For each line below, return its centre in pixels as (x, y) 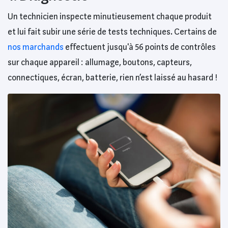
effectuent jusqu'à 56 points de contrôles (140, 47)
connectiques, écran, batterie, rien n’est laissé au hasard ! (112, 78)
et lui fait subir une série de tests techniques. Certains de (112, 32)
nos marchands (36, 47)
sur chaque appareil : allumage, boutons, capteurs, (100, 62)
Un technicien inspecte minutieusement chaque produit (110, 17)
